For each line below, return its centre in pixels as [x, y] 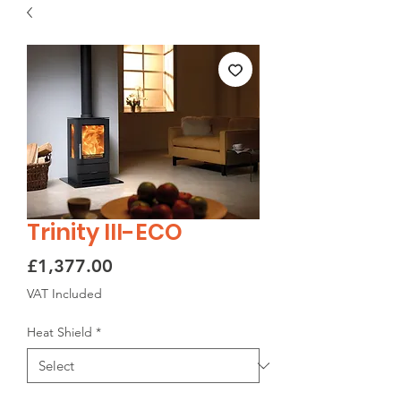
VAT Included [64, 294]
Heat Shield [60, 333]
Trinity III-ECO [105, 233]
